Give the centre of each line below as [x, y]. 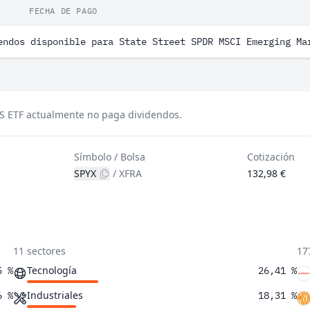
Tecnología [52, 270]
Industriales [55, 295]
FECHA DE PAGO [63, 11]
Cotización [271, 157]
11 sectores [39, 251]
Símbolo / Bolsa [110, 157]
